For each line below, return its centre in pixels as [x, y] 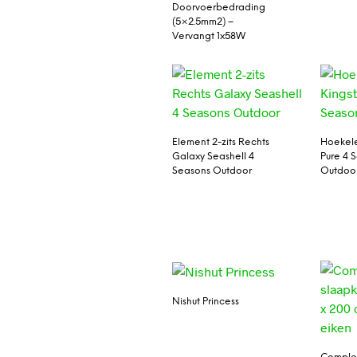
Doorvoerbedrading [218, 7]
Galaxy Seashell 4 [213, 157]
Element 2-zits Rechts [220, 143]
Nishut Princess [205, 301]
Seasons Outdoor [212, 171]
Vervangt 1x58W [208, 36]
